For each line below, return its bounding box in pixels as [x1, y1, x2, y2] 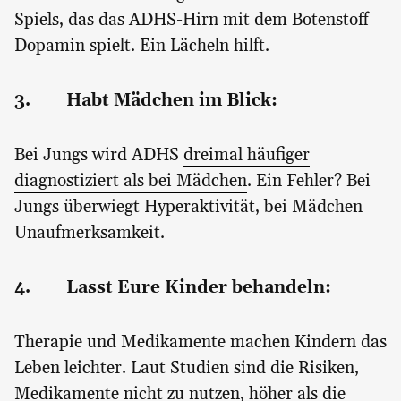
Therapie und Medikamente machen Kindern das [14, 331, 387, 354]
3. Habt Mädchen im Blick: [14, 90, 277, 113]
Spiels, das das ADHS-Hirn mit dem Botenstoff [14, 9, 369, 32]
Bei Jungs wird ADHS [14, 144, 183, 167]
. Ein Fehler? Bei [247, 170, 371, 193]
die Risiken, [270, 357, 359, 380]
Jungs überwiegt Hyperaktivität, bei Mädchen [14, 196, 363, 219]
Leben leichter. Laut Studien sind [14, 357, 270, 380]
